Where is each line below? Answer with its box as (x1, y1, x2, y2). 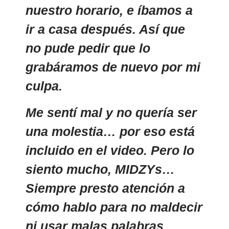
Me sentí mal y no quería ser (26, 105, 197, 120)
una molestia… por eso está (26, 124, 195, 139)
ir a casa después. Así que (26, 22, 185, 36)
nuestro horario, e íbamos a (26, 3, 193, 17)
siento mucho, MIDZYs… (26, 162, 175, 176)
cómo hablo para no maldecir (26, 200, 202, 214)
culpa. (26, 79, 62, 93)
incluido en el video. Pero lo (26, 143, 194, 157)
